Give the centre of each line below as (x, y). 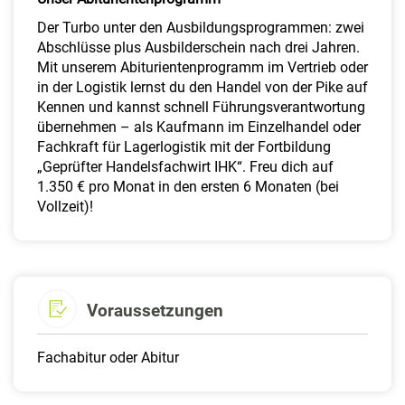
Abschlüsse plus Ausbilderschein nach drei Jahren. (198, 47)
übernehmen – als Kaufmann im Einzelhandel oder (199, 127)
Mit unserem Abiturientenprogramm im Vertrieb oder (202, 67)
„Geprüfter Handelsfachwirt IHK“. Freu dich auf (185, 167)
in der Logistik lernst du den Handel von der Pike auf (202, 87)
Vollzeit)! (65, 207)
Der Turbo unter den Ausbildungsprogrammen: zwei (201, 28)
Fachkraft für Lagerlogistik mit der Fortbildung (184, 147)
